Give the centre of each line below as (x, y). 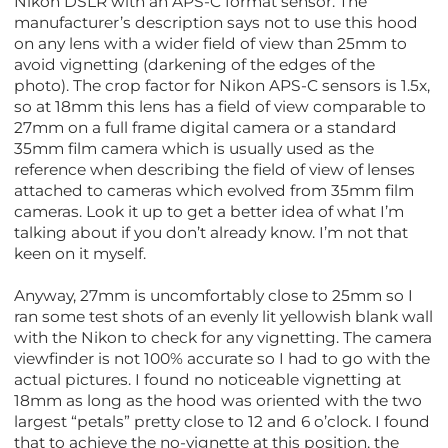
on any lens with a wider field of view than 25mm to (211, 43)
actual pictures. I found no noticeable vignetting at (208, 379)
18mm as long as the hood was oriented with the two (218, 400)
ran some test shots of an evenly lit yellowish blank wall (224, 316)
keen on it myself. (80, 253)
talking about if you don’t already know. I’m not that (211, 232)
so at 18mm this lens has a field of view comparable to (220, 106)
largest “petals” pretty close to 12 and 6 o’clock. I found (222, 421)
